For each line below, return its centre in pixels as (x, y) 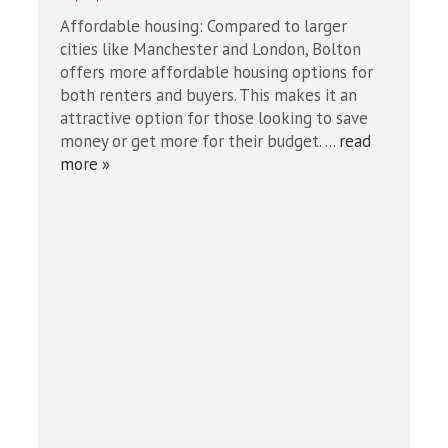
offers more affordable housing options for (216, 71)
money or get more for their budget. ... (199, 140)
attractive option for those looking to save (214, 117)
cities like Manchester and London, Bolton (210, 48)
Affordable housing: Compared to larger (203, 25)
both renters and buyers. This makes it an (208, 94)
